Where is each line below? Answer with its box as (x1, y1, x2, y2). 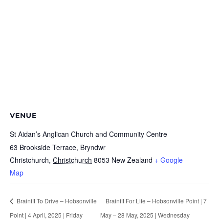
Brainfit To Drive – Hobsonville (15, 196, 97, 205)
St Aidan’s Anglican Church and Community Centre (10, 129, 167, 139)
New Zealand (111, 154, 153, 165)
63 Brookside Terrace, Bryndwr (10, 142, 106, 152)
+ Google (154, 154, 183, 165)
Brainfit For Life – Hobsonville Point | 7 (105, 196, 207, 205)
